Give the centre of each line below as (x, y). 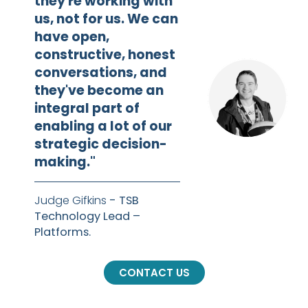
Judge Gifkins (70, 200)
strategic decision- (101, 144)
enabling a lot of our (103, 126)
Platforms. (63, 232)
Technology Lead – (87, 216)
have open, (72, 37)
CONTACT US (154, 273)
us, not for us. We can (106, 19)
